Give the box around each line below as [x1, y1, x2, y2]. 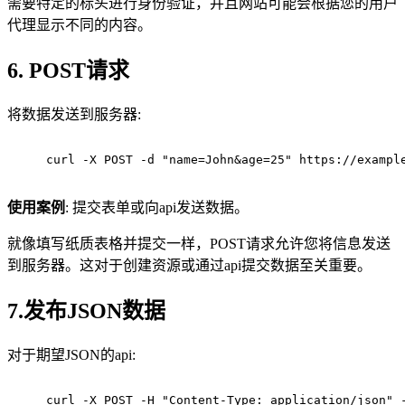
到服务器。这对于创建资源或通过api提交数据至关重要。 [7, 257, 372, 273]
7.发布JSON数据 [7, 298, 165, 323]
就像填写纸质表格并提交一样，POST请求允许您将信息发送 [7, 235, 391, 251]
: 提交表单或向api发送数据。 [65, 199, 249, 215]
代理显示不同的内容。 [7, 16, 152, 33]
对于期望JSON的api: [7, 346, 136, 363]
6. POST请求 [7, 58, 129, 82]
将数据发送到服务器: [7, 106, 141, 122]
